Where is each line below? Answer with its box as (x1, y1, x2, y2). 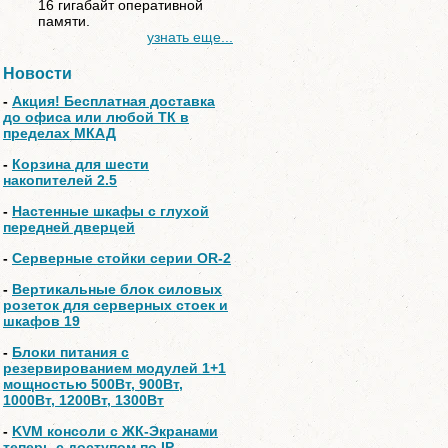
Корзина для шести (12, 156, 149, 172)
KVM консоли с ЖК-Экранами (12, 423, 218, 439)
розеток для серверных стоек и (3, 297, 228, 313)
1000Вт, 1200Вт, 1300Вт (3, 392, 164, 408)
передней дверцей (3, 219, 135, 235)
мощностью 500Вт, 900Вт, (3, 376, 183, 392)
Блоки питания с (12, 344, 129, 360)
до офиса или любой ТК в (3, 109, 189, 125)
